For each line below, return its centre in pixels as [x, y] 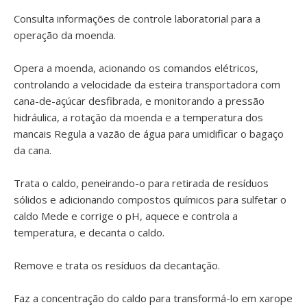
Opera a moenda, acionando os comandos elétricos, [136, 68]
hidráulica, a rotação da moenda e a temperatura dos [138, 117]
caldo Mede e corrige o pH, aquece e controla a [126, 216]
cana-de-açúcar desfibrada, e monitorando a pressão [139, 101]
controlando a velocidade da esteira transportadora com [147, 84]
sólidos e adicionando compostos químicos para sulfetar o [150, 199]
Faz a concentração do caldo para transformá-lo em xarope [153, 298]
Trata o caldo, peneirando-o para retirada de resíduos [141, 183]
